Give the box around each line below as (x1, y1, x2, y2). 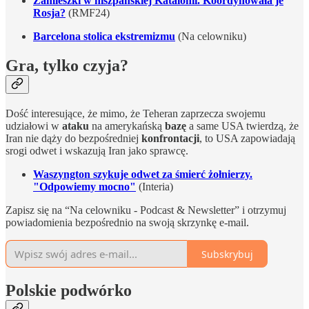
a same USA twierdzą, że (186, 120, 299, 132)
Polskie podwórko (6, 281, 132, 300)
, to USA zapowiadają (199, 132, 295, 145)
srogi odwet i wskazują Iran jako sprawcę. (6, 145, 188, 157)
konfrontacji (141, 132, 199, 145)
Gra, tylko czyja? (6, 57, 128, 75)
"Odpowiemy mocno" (33, 181, 136, 193)
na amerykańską (89, 120, 165, 132)
